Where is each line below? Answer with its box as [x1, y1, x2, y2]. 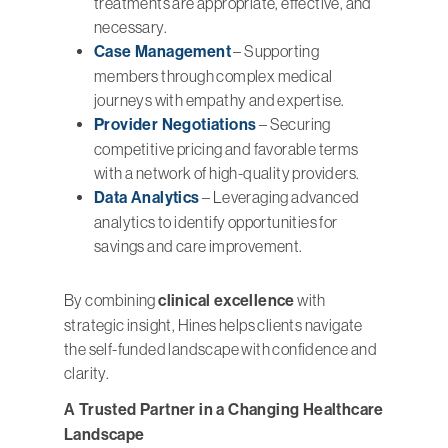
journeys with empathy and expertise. [94, 91, 345, 110]
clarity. [64, 364, 110, 383]
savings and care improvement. [94, 237, 303, 256]
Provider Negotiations [94, 115, 257, 135]
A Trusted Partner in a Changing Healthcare [64, 400, 384, 420]
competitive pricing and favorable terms [94, 140, 359, 159]
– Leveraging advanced [199, 188, 360, 207]
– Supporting [231, 42, 320, 61]
